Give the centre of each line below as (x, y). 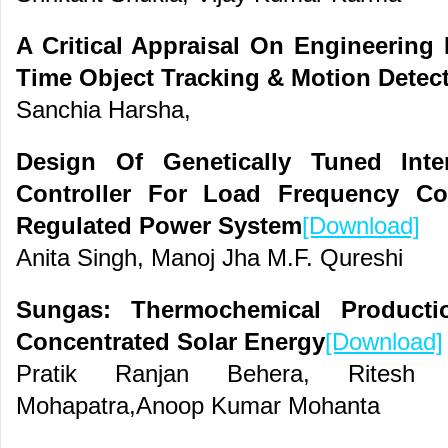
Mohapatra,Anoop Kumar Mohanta (198, 406)
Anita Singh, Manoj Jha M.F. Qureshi (209, 258)
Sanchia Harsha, (103, 110)
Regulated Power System (159, 226)
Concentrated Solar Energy (170, 342)
